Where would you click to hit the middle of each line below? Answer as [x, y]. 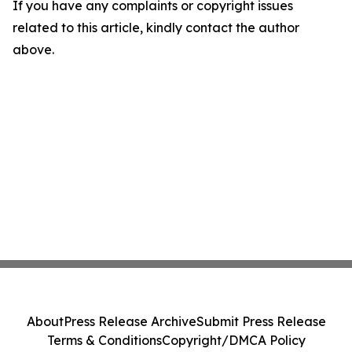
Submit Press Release [261, 321]
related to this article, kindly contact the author [156, 28]
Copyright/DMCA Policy [233, 340]
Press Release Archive [130, 321]
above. [33, 50]
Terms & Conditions [104, 340]
